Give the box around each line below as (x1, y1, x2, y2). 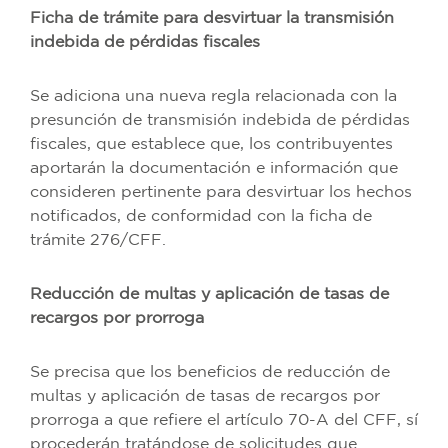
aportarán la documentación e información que (30, 160, 398, 176)
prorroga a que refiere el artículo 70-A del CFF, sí (30, 412, 418, 428)
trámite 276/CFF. (30, 232, 166, 248)
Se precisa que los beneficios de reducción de (30, 364, 390, 380)
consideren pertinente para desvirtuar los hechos (30, 184, 412, 200)
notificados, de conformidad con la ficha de (30, 208, 372, 224)
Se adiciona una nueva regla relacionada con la (30, 88, 397, 104)
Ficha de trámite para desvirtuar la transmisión (30, 10, 394, 26)
